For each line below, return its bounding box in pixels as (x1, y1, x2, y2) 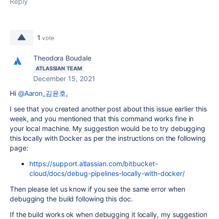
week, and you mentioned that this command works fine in (10, 114, 194, 123)
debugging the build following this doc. (10, 195, 133, 203)
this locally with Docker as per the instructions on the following (10, 134, 206, 142)
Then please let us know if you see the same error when (10, 185, 185, 193)
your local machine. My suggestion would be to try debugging (10, 124, 206, 132)
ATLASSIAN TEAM (36, 65, 82, 72)
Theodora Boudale (33, 54, 91, 62)
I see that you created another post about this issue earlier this (10, 105, 207, 113)
